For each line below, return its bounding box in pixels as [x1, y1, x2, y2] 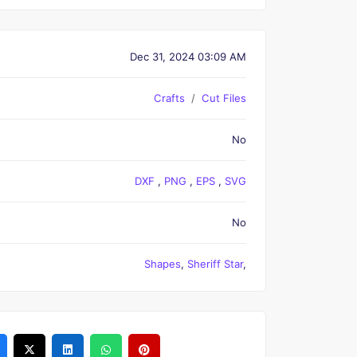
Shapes [144, 257, 181, 270]
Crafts [154, 92, 185, 104]
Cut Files [202, 92, 246, 104]
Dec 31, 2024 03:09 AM [130, 50, 246, 63]
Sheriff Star [187, 257, 243, 270]
